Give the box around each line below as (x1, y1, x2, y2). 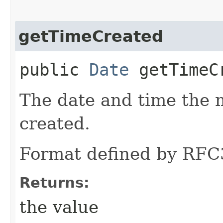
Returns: (19, 174, 90, 191)
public (19, 59, 89, 80)
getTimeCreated (18, 27, 163, 45)
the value (19, 197, 99, 217)
